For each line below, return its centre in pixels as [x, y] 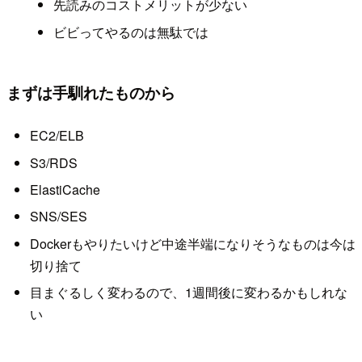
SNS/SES [58, 217]
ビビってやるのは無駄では [130, 32]
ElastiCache [65, 189]
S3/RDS [53, 162]
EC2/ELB [57, 136]
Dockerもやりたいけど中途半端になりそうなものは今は [192, 243]
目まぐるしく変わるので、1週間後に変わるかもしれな [188, 293]
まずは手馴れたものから [91, 92]
